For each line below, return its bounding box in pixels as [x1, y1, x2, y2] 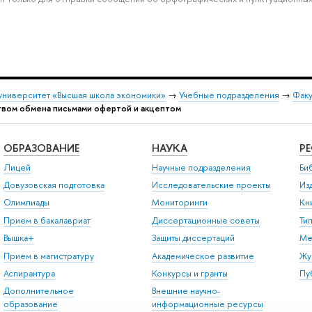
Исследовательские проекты [151, 179, 271, 192]
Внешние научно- [151, 285, 221, 297]
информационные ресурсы [151, 298, 263, 311]
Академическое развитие [151, 249, 254, 262]
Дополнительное [3, 285, 74, 297]
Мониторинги [151, 196, 208, 209]
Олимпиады [3, 196, 49, 209]
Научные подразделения [151, 161, 251, 173]
